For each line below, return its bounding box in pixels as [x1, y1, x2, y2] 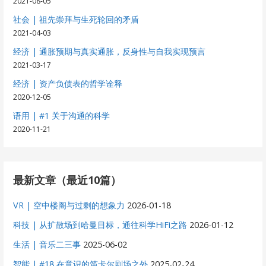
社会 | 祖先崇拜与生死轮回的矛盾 [13, 13, 140, 25]
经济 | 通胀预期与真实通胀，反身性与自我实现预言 [13, 45, 206, 57]
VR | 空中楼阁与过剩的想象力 [13, 199, 125, 211]
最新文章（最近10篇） [13, 172, 122, 187]
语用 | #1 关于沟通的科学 [13, 109, 110, 121]
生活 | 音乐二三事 [13, 238, 81, 250]
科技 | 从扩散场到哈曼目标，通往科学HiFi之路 [13, 218, 188, 230]
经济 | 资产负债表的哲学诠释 [13, 77, 123, 89]
